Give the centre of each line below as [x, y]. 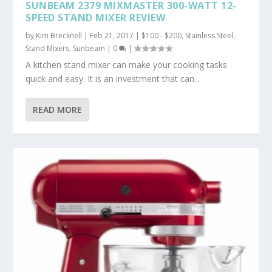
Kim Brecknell [59, 36]
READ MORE [58, 110]
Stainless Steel [209, 36]
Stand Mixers [48, 49]
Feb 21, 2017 [112, 36]
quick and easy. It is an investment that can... [113, 79]
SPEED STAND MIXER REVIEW [96, 18]
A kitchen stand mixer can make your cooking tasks [127, 65]
